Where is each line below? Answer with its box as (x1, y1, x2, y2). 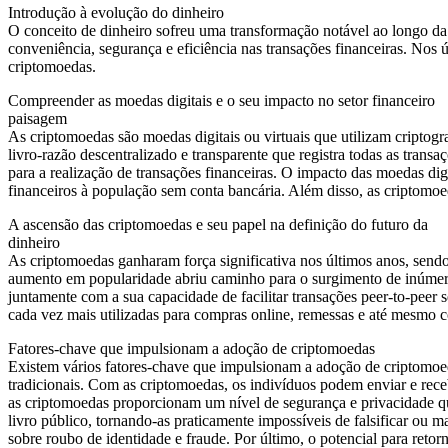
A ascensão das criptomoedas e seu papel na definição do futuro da (8, 216, 428, 234)
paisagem (8, 110, 67, 128)
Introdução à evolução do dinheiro (8, 4, 224, 22)
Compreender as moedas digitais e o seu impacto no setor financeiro (8, 92, 435, 110)
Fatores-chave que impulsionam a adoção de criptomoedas (8, 340, 375, 358)
